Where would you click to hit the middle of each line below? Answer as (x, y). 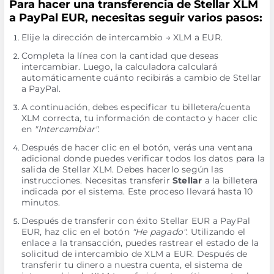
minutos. (41, 202)
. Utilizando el (216, 232)
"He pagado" (159, 232)
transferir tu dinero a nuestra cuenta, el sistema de (132, 265)
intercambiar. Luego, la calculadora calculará (119, 67)
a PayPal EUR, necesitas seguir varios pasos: (135, 18)
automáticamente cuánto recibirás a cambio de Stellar (141, 78)
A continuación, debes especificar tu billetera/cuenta (136, 107)
